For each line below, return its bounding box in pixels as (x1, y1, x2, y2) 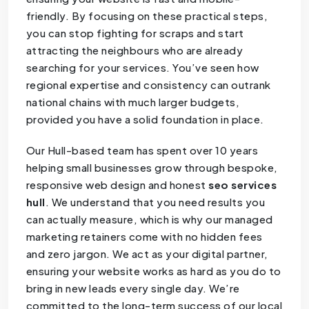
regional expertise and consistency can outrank (26, 77, 271, 91)
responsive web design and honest (26, 177, 209, 191)
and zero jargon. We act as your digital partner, (26, 246, 268, 260)
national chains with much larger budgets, (26, 94, 240, 108)
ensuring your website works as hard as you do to (26, 263, 281, 277)
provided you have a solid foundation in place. (26, 112, 264, 126)
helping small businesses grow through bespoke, (26, 160, 278, 174)
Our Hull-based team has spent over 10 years (26, 143, 259, 157)
